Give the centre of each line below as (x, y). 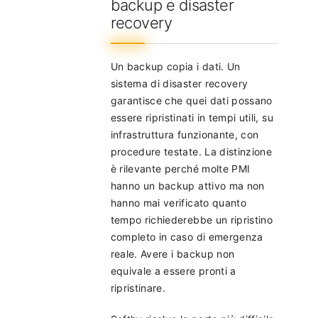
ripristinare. (138, 287)
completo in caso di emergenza (187, 236)
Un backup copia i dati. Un (175, 66)
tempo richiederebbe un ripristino (192, 219)
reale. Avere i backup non (172, 253)
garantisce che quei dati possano (191, 100)
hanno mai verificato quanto (179, 202)
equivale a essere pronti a (173, 270)
